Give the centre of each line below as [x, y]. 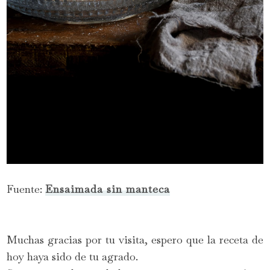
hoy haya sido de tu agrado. [73, 256]
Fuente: [26, 189]
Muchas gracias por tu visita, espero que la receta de [135, 239]
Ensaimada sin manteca [108, 189]
